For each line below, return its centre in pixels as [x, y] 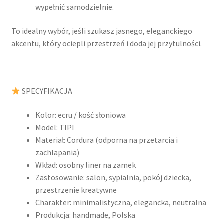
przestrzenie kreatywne [76, 190]
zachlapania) [57, 152]
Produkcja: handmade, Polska [85, 215]
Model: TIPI [55, 127]
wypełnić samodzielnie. [74, 7]
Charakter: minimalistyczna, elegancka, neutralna [121, 202]
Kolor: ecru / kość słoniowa [80, 115]
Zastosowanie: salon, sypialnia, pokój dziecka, [113, 177]
